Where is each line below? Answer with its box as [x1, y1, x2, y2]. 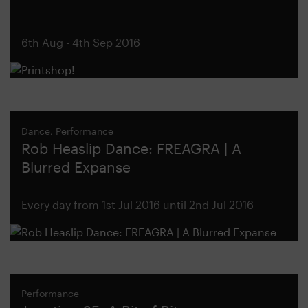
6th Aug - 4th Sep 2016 [21, 36, 140, 49]
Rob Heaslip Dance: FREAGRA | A [21, 140, 241, 157]
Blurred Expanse [21, 158, 131, 175]
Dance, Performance [21, 125, 113, 137]
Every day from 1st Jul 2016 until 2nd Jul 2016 [21, 198, 254, 211]
